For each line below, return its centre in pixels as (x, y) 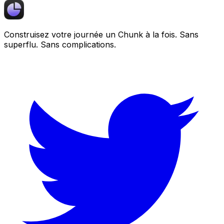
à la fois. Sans (171, 34)
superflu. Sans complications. (60, 44)
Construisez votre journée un (61, 34)
